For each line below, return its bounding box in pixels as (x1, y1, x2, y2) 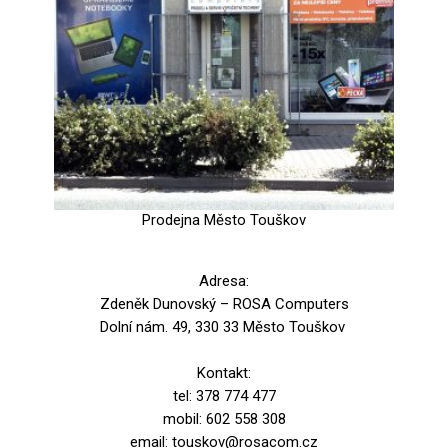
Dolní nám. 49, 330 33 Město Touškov (99, 318, 349, 336)
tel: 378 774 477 (172, 387, 276, 405)
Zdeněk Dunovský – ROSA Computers (99, 295, 349, 313)
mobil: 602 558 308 (162, 410, 286, 428)
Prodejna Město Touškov (142, 211, 306, 229)
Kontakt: (197, 364, 251, 382)
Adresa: (199, 272, 249, 290)
